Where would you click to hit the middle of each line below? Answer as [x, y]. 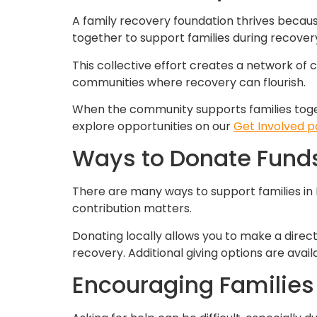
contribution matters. [132, 209]
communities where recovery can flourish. [189, 82]
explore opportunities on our [153, 126]
